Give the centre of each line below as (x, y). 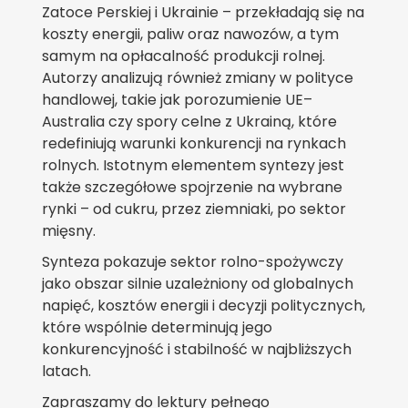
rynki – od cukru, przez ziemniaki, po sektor (194, 209)
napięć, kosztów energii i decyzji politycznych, (204, 306)
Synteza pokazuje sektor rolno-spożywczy (193, 262)
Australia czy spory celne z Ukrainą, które (189, 122)
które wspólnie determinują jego (157, 328)
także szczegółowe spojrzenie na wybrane (192, 188)
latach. (66, 372)
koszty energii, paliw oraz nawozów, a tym (190, 35)
